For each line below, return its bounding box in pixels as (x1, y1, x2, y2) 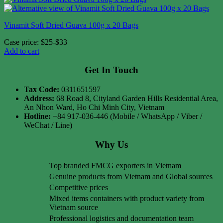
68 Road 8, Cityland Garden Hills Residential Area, (54, 94, 218, 103)
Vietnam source (49, 203, 98, 212)
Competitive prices (49, 183, 108, 192)
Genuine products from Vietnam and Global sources (49, 172, 213, 181)
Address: (24, 94, 54, 103)
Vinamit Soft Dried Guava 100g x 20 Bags (4, 20, 138, 29)
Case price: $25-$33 (4, 37, 67, 46)
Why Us (95, 139, 128, 150)
